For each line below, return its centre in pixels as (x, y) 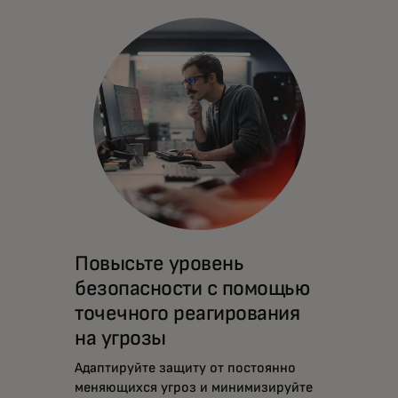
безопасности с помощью (192, 289)
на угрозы (120, 339)
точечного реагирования (187, 314)
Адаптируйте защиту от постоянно (185, 368)
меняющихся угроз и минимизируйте (194, 388)
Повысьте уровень (159, 264)
